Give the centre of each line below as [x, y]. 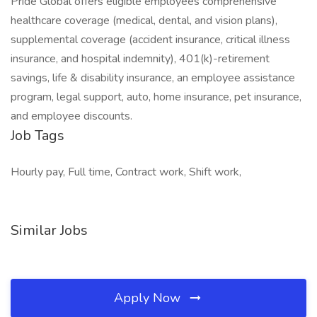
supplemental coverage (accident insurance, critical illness [150, 40]
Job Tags [38, 136]
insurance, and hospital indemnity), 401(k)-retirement [140, 59]
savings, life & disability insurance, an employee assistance [153, 78]
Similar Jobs [49, 230]
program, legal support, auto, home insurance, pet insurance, [156, 97]
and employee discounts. [71, 116]
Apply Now [149, 298]
